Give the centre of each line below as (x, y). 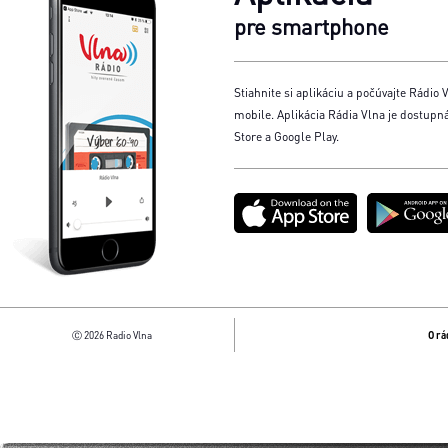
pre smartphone (311, 26)
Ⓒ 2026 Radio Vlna (112, 335)
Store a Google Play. (286, 136)
